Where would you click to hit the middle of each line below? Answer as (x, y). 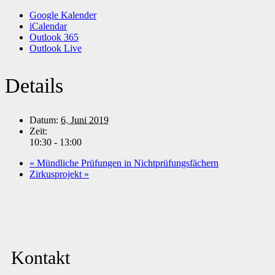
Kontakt (41, 258)
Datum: (44, 120)
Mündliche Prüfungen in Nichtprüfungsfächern (126, 163)
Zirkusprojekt (57, 174)
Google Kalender (63, 15)
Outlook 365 (54, 37)
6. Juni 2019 (85, 120)
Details (34, 86)
